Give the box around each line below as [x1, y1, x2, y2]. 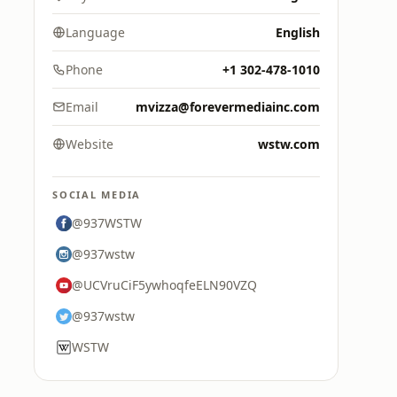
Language [66, 24, 125, 41]
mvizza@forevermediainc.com [136, 98, 320, 115]
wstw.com [258, 136, 320, 152]
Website [66, 136, 113, 152]
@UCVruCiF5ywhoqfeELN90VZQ [72, 276, 257, 293]
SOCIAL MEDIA [52, 188, 142, 201]
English [276, 24, 320, 41]
